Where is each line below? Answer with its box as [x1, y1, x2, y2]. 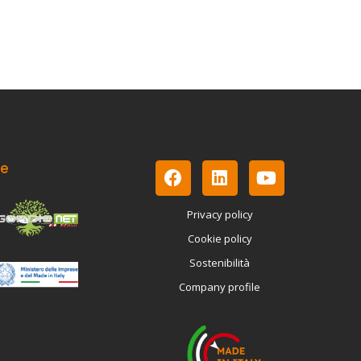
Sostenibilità [189, 255, 250, 271]
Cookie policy [187, 231, 252, 247]
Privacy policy [186, 207, 253, 222]
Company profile [179, 280, 260, 295]
